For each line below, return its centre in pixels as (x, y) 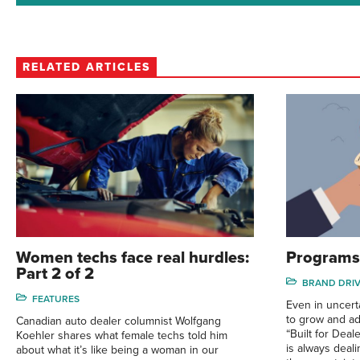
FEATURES (56, 299)
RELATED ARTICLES (86, 67)
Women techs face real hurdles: (133, 258)
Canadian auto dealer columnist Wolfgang (119, 321)
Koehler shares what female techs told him (122, 335)
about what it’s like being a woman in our (117, 350)
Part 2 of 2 (55, 274)
